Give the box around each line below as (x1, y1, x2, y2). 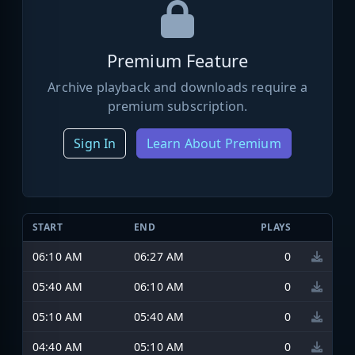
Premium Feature (106, 48, 249, 72)
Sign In (74, 134, 116, 152)
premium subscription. (107, 97, 248, 115)
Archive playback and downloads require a (48, 78, 307, 96)
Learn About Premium (146, 134, 281, 152)
